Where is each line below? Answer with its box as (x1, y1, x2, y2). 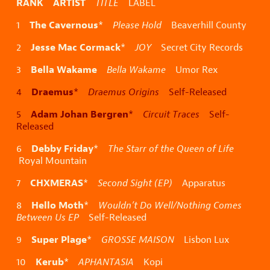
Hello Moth (31, 198, 84, 212)
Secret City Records (151, 41, 243, 54)
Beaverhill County (162, 19, 246, 32)
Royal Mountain (16, 154, 87, 168)
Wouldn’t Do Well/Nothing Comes (98, 199, 242, 212)
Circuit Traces (143, 108, 199, 121)
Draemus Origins (88, 86, 159, 99)
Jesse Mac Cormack (31, 40, 121, 54)
